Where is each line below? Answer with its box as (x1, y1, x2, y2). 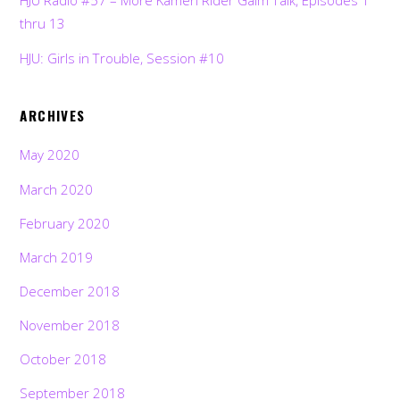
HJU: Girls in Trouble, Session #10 (20, 48, 225, 67)
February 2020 (20, 213, 111, 232)
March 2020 (20, 179, 94, 198)
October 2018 (20, 350, 107, 369)
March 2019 (20, 247, 94, 266)
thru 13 (20, 14, 66, 33)
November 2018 (20, 316, 121, 335)
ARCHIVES (20, 105, 86, 126)
